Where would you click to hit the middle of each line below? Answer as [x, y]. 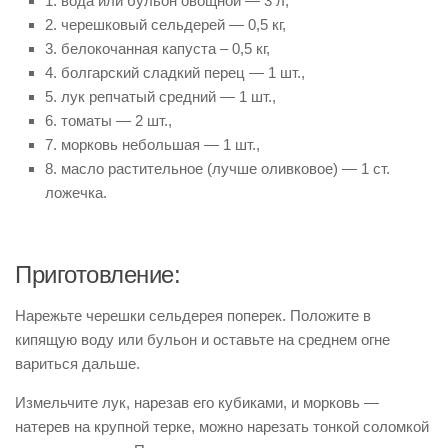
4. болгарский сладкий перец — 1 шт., [175, 72]
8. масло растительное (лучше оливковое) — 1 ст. [217, 168]
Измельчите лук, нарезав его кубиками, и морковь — [197, 402]
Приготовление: [97, 274]
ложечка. [76, 192]
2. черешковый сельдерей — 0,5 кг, [165, 24]
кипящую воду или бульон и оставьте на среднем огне [202, 339]
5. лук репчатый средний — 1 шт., [160, 96]
